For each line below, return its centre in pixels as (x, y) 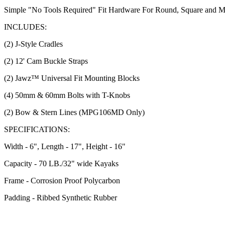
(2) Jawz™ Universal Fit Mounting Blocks (72, 78)
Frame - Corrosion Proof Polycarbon (62, 180)
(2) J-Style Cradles (33, 44)
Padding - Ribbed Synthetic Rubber (61, 197)
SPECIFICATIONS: (37, 129)
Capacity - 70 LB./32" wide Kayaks (61, 163)
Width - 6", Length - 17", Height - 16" (65, 146)
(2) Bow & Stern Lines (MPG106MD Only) (74, 112)
